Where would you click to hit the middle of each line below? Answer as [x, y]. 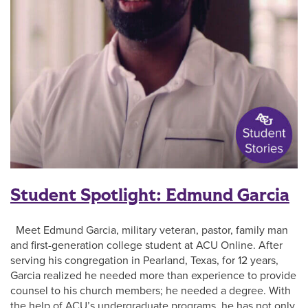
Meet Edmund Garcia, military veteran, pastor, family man [149, 230]
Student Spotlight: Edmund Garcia [150, 195]
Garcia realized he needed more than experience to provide [153, 275]
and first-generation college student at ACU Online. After [146, 245]
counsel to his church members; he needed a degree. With [151, 290]
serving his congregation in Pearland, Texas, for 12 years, [144, 260]
